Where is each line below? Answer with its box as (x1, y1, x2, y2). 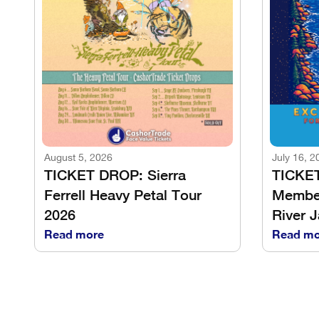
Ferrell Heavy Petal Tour (44, 187, 202, 204)
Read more (44, 227, 104, 241)
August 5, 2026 (44, 153, 113, 163)
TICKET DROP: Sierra (44, 167, 186, 184)
